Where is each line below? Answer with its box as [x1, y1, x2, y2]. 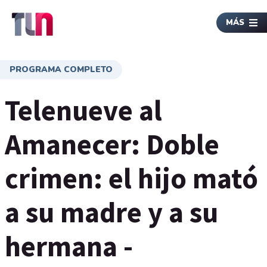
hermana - [5, 228, 133, 264]
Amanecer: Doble [5, 126, 219, 162]
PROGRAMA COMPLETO [10, 64, 113, 75]
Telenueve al [5, 92, 162, 128]
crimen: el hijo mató [5, 160, 258, 196]
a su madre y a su [5, 194, 218, 230]
